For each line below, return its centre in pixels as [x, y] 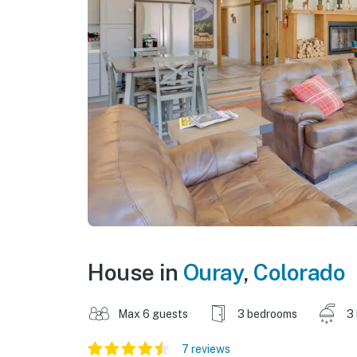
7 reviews [206, 349]
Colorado [299, 272]
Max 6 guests [153, 314]
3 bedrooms [267, 314]
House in [135, 272]
